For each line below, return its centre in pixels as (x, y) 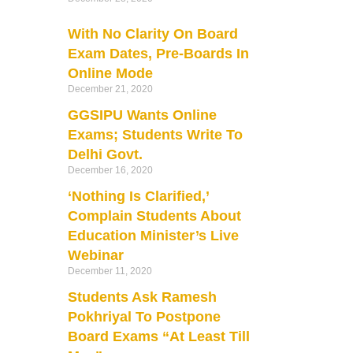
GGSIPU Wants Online (142, 115)
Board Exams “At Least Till (158, 336)
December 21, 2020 (110, 89)
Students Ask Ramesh (142, 297)
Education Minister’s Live (153, 235)
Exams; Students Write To (155, 134)
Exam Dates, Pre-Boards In (158, 53)
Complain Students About (154, 216)
